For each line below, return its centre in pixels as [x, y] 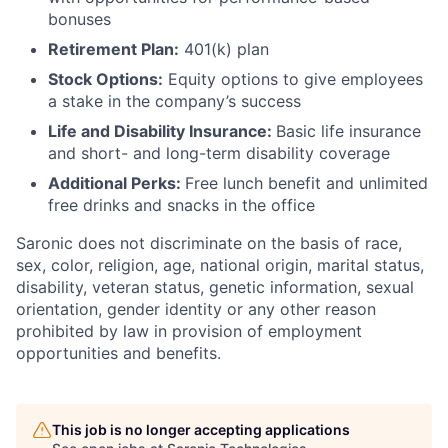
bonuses [79, 19]
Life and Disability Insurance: [162, 131]
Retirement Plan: [113, 49]
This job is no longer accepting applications [201, 430]
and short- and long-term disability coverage [219, 153]
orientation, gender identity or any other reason [196, 309]
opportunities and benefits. [118, 353]
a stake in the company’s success [174, 101]
